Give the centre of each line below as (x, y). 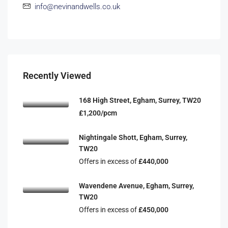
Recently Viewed (57, 76)
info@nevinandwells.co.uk (77, 7)
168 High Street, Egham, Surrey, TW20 (140, 100)
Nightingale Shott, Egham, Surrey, (133, 137)
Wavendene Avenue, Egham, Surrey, (136, 186)
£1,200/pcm (98, 113)
